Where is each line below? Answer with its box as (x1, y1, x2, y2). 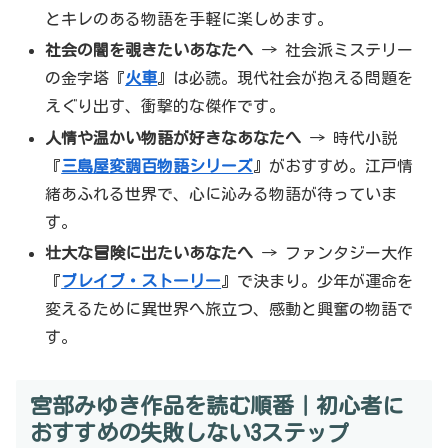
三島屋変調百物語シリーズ (61, 157, 254, 174)
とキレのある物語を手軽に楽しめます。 (45, 11, 334, 28)
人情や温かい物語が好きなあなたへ (45, 129, 302, 146)
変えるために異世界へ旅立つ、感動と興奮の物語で (45, 300, 414, 317)
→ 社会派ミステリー (253, 42, 414, 59)
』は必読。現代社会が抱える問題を (157, 70, 414, 87)
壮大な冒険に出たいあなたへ (45, 244, 254, 261)
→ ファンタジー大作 (253, 244, 414, 261)
